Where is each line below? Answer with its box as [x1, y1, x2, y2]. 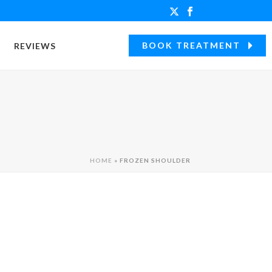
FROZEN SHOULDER [120, 157, 191, 164]
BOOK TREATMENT [141, 40, 243, 50]
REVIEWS [14, 41, 56, 52]
